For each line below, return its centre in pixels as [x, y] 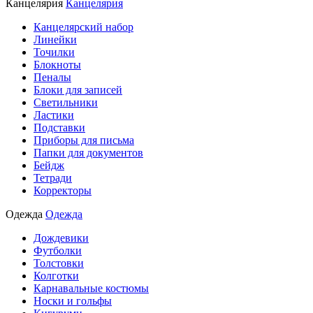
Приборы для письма [84, 140]
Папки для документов [88, 153]
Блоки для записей [78, 90]
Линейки [55, 39]
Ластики [54, 115]
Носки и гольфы [73, 301]
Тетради [53, 178]
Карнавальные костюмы [91, 288]
